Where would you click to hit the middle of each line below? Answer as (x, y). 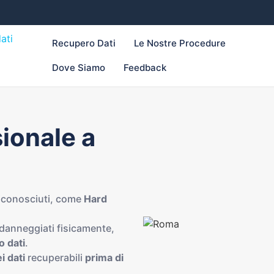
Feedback (145, 68)
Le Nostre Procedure (180, 43)
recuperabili (56, 257)
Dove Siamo (78, 68)
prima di (104, 257)
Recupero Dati (83, 43)
